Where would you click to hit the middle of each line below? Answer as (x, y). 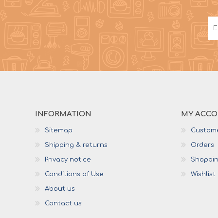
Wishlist (203, 174)
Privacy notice (68, 160)
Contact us (63, 204)
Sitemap (59, 131)
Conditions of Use (74, 174)
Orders (202, 145)
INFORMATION (63, 114)
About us (60, 189)
